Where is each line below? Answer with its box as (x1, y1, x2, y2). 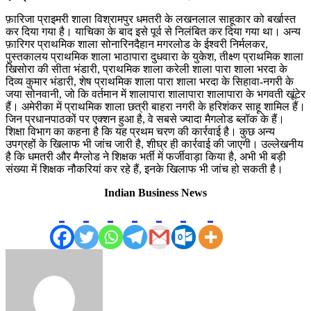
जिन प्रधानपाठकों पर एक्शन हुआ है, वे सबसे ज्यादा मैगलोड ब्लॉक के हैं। (6, 112, 285, 125)
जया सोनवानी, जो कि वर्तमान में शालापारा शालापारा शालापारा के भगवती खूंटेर (6, 87, 305, 100)
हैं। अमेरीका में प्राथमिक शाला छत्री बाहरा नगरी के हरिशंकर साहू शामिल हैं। (6, 100, 305, 112)
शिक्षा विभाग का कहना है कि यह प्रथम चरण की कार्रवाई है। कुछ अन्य (6, 125, 275, 137)
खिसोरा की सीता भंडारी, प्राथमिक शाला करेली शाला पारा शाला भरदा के (6, 62, 287, 75)
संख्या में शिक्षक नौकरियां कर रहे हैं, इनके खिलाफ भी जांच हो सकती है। (6, 162, 283, 175)
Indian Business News (104, 186, 207, 199)
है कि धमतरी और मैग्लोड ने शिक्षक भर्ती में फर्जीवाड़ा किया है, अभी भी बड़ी (6, 150, 286, 162)
